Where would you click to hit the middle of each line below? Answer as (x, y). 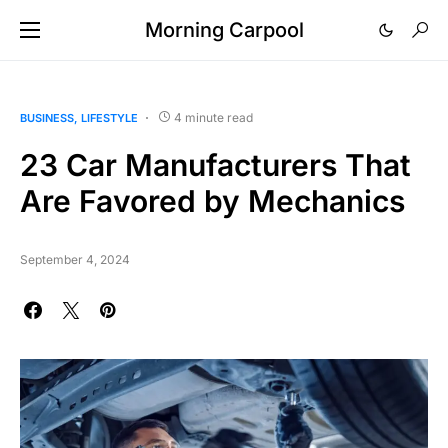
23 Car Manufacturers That (215, 165)
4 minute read (213, 117)
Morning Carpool (224, 30)
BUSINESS (47, 118)
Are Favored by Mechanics (212, 201)
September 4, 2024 (75, 259)
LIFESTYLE (109, 118)
